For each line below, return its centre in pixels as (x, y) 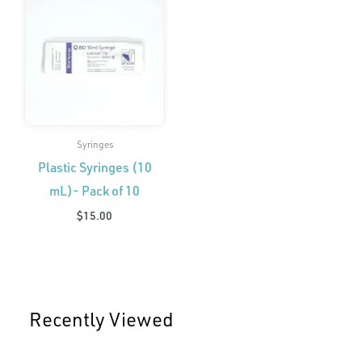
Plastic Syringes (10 (95, 167)
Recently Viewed (101, 319)
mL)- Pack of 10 (95, 191)
